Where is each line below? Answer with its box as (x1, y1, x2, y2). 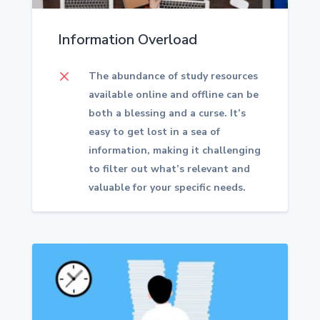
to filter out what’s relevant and (89, 162, 251, 176)
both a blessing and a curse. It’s (89, 106, 246, 121)
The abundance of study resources (89, 69, 259, 84)
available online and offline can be (89, 88, 259, 102)
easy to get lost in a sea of (89, 125, 221, 139)
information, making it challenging (89, 144, 261, 158)
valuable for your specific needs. (89, 181, 246, 195)
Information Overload (57, 29, 197, 49)
